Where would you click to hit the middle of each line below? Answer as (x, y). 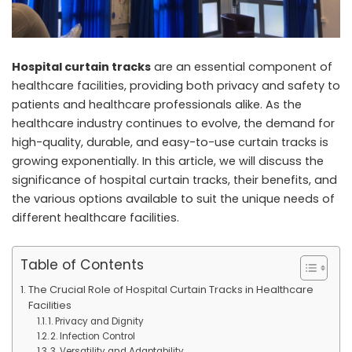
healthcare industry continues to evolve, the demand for (173, 123)
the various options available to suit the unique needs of (173, 199)
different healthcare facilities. (95, 218)
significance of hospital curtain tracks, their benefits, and (174, 180)
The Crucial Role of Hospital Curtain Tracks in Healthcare (170, 290)
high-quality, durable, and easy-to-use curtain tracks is (170, 142)
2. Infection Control (92, 336)
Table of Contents (82, 264)
